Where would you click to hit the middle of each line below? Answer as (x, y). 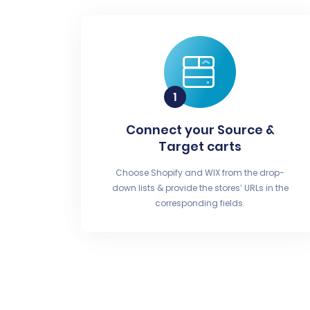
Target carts (200, 146)
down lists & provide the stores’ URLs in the (200, 188)
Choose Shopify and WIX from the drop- (200, 173)
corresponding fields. (200, 203)
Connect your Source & (200, 130)
